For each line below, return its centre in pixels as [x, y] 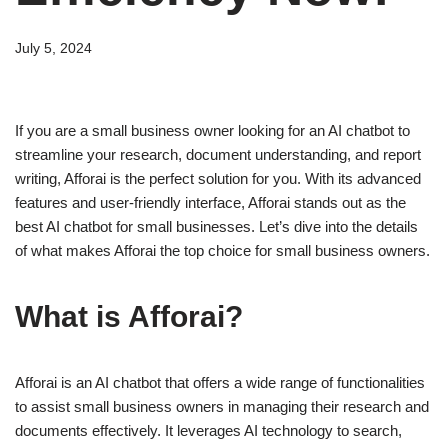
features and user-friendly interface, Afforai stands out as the [210, 203]
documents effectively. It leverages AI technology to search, [208, 431]
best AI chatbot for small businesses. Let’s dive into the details [216, 227]
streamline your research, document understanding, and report [218, 155]
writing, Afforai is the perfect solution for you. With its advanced [218, 179]
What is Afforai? [129, 317]
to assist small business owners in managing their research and [222, 407]
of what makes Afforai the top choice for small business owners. [222, 251]
